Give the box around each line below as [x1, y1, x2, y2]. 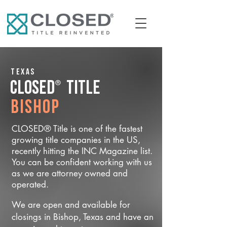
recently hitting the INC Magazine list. [12, 145, 153, 157]
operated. [12, 179, 49, 190]
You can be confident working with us [12, 157, 152, 168]
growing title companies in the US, [12, 134, 140, 145]
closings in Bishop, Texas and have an [12, 211, 154, 222]
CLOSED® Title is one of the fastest [12, 123, 142, 134]
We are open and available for [12, 199, 130, 210]
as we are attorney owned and [12, 168, 128, 179]
